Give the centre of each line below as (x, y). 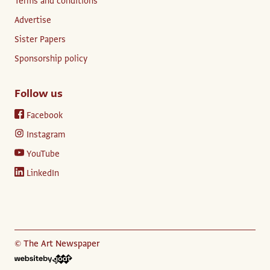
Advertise (33, 20)
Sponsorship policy (51, 58)
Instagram (46, 134)
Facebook (45, 115)
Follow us (39, 93)
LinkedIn (43, 173)
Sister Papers (40, 39)
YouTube (43, 153)
